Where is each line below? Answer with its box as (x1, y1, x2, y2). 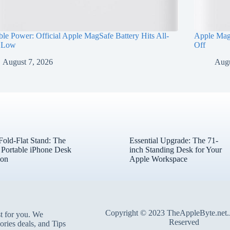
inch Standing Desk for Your (129, 145, 222, 154)
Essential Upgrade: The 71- (129, 136, 218, 145)
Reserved (168, 218, 199, 226)
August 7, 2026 (3, 57, 53, 66)
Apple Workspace (129, 154, 187, 163)
